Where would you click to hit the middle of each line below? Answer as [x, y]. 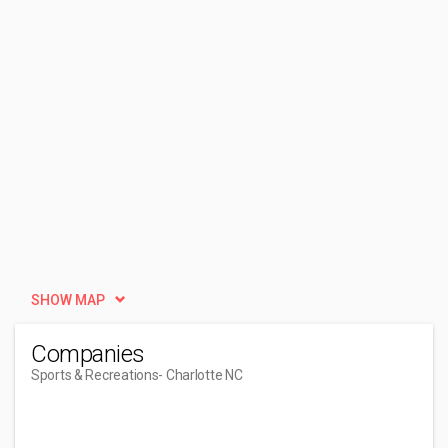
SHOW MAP [68, 300]
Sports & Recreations [95, 375]
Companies [88, 354]
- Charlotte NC [200, 375]
